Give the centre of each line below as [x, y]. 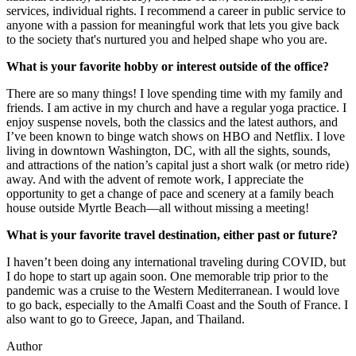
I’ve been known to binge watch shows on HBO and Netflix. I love [176, 137]
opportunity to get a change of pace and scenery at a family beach [170, 194]
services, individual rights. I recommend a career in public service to [176, 11]
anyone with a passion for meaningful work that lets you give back [173, 25]
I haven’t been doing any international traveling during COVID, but [176, 262]
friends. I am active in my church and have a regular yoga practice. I [176, 108]
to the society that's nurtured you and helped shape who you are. [167, 40]
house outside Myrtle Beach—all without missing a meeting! [158, 208]
